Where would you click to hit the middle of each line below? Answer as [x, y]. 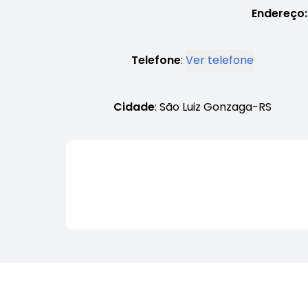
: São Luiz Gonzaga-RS [213, 107]
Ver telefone [220, 60]
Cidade [134, 107]
